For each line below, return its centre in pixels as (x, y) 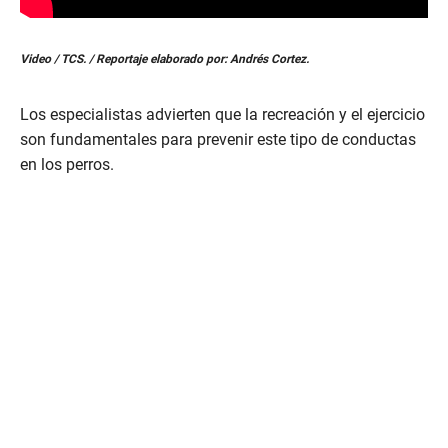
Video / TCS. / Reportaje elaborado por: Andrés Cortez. (164, 58)
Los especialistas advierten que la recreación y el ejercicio (222, 114)
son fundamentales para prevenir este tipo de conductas (218, 139)
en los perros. (67, 164)
